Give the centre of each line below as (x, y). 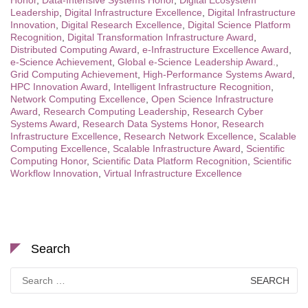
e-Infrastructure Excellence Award (216, 50)
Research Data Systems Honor (150, 124)
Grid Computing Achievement (74, 75)
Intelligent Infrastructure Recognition (192, 87)
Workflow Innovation (54, 174)
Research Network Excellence (189, 136)
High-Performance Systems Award (218, 75)
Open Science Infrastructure (212, 99)
